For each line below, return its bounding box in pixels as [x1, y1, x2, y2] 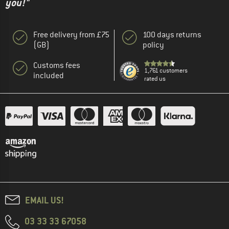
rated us [144, 74, 166, 83]
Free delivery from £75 [33, 29, 109, 40]
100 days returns [143, 29, 201, 40]
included [33, 70, 64, 81]
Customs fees [33, 60, 80, 71]
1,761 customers [144, 66, 188, 75]
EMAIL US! [25, 194, 64, 206]
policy [143, 39, 164, 50]
